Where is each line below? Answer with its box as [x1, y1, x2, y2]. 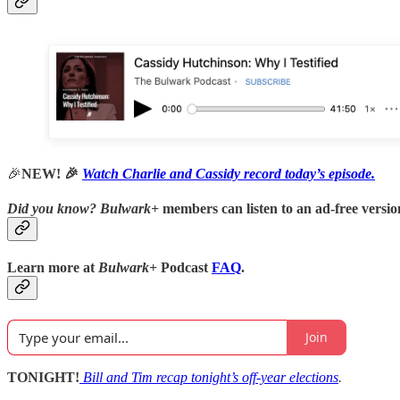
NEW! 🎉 [21, 165, 82, 181]
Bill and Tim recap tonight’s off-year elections [83, 369, 338, 385]
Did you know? [7, 201, 96, 217]
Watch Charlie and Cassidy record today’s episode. [82, 165, 375, 181]
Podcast [157, 260, 212, 276]
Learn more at [7, 260, 98, 276]
